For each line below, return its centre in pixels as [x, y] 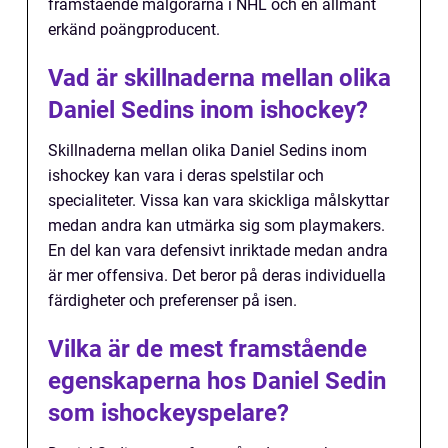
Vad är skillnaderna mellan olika [219, 77]
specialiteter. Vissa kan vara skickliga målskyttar [218, 200]
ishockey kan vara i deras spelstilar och [186, 175]
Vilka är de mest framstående [207, 348]
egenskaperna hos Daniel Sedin [217, 380]
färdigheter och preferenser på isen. [172, 300]
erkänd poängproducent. [134, 29]
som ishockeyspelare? [168, 412]
